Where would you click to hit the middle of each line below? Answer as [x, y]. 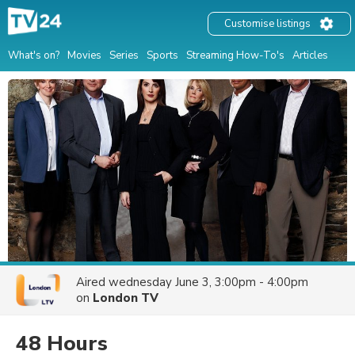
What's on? [34, 55]
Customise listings [267, 24]
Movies [84, 55]
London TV [126, 298]
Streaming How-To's [235, 55]
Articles [310, 55]
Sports [162, 55]
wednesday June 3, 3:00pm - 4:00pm [208, 282]
